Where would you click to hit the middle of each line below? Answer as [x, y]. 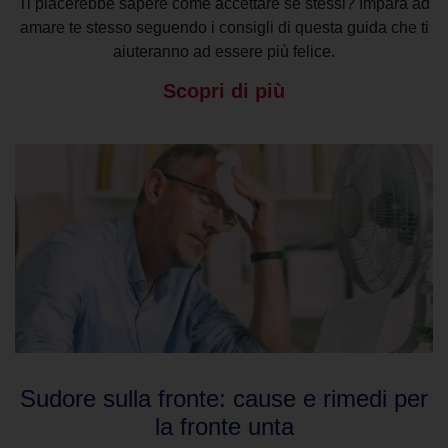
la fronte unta [224, 427]
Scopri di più [224, 91]
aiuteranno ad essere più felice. [224, 52]
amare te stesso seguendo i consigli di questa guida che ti [224, 28]
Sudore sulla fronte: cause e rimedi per [224, 399]
